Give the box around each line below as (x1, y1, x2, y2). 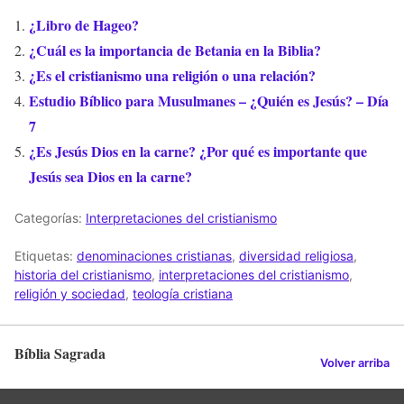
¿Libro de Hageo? (29, 14, 139, 35)
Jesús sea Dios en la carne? (29, 165, 192, 187)
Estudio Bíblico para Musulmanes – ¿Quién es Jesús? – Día (29, 89, 389, 111)
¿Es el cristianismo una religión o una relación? (29, 64, 316, 86)
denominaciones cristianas (77, 247, 232, 263)
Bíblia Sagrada (14, 342, 106, 363)
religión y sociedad (14, 285, 125, 301)
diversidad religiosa (239, 247, 353, 263)
